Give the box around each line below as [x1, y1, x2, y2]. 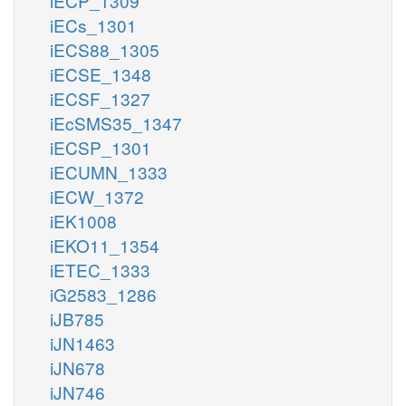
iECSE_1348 [50, 61, 151, 86]
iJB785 [50, 305, 104, 331]
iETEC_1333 [50, 256, 150, 282]
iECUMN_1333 [50, 159, 168, 184]
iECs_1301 [50, 12, 137, 37]
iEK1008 [50, 208, 117, 233]
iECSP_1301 [50, 134, 151, 159]
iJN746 [50, 379, 105, 404]
